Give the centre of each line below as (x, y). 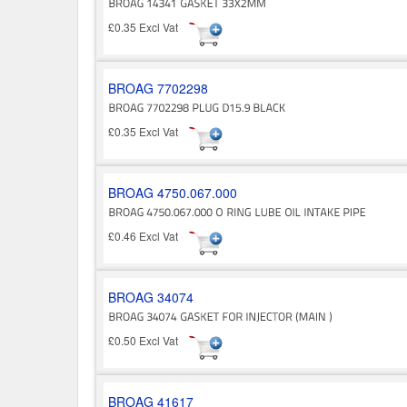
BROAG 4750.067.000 (173, 193)
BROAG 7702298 (158, 88)
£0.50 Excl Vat (149, 341)
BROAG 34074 (151, 298)
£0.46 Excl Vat (149, 236)
